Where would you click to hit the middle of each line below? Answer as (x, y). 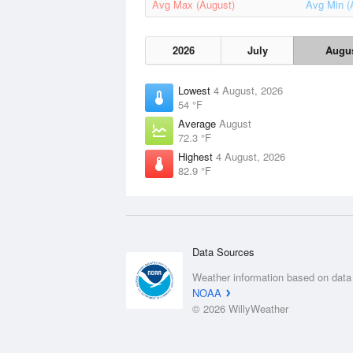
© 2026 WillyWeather (240, 308)
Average (199, 123)
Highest (197, 156)
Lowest (196, 90)
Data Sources (223, 252)
